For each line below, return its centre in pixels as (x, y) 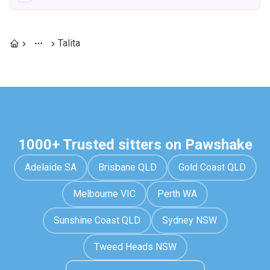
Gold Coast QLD (212, 167)
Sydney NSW (189, 220)
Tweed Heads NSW (135, 247)
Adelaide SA (50, 167)
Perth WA (177, 194)
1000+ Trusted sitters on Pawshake (135, 145)
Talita (69, 43)
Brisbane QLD (127, 167)
